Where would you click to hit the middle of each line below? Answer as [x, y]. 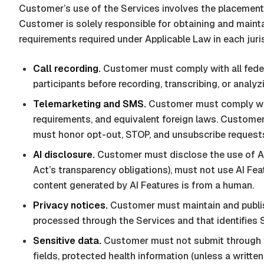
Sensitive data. [67, 241]
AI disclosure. [64, 155]
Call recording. [67, 69]
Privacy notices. [70, 205]
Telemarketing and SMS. [90, 104]
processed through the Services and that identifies [146, 221]
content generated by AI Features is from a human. [143, 185]
